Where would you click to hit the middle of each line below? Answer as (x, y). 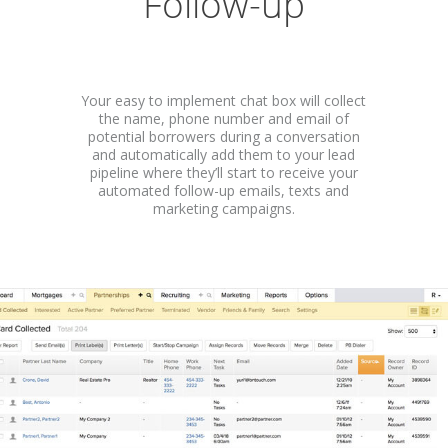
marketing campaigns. (223, 208)
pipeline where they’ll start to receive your (223, 172)
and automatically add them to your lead (224, 154)
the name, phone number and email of (223, 118)
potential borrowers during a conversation (223, 136)
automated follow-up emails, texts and (224, 190)
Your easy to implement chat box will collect (224, 100)
